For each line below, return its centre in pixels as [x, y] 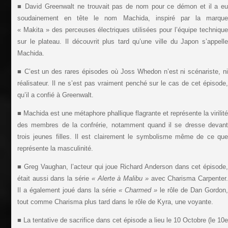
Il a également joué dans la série [68, 190]
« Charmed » [138, 190]
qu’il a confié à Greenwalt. [55, 95]
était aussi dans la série [54, 179]
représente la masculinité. [55, 149]
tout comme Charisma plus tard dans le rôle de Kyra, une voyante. [115, 202]
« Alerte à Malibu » [120, 179]
